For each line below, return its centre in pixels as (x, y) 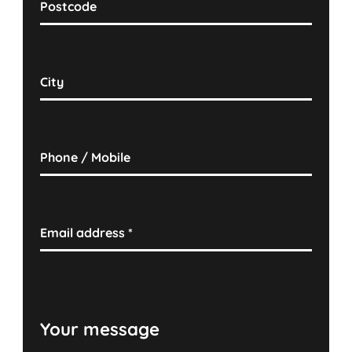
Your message (100, 330)
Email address (84, 233)
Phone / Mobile (86, 158)
